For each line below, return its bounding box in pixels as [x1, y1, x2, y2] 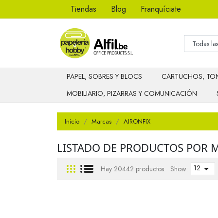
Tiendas [71, 3, 96, 15]
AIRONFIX [124, 117, 150, 126]
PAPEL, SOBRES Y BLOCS [67, 72, 142, 82]
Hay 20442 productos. [101, 163, 165, 174]
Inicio [65, 117, 79, 126]
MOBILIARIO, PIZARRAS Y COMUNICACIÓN [67, 89, 197, 99]
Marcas [91, 117, 111, 126]
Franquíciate [141, 3, 181, 15]
